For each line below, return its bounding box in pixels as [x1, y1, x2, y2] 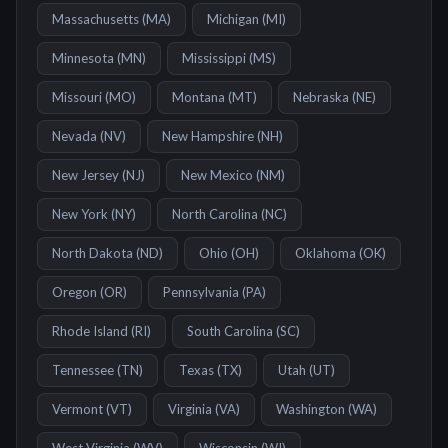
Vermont [52, 401, 103, 417]
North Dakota [52, 245, 133, 261]
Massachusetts [52, 11, 139, 27]
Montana [172, 89, 225, 105]
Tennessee [52, 362, 114, 378]
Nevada [52, 128, 97, 144]
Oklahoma [295, 245, 356, 261]
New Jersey [52, 167, 119, 183]
